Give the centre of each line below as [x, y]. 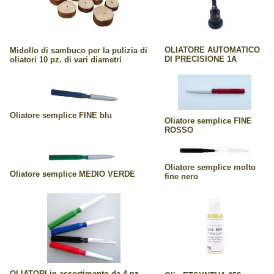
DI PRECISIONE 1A [201, 59]
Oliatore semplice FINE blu [61, 115]
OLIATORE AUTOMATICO [212, 50]
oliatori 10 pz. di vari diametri [66, 59]
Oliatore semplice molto [210, 167]
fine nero [181, 176]
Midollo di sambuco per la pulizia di [79, 50]
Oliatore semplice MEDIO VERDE [72, 174]
